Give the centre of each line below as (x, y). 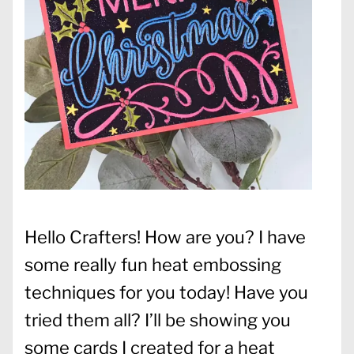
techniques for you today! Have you (166, 292)
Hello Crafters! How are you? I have (165, 237)
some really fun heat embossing (153, 264)
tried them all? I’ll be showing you (158, 320)
